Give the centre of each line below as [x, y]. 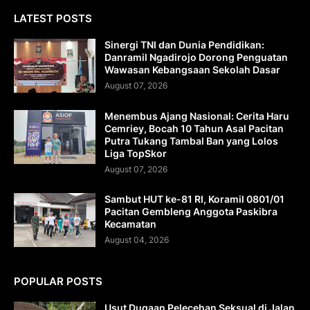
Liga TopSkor [136, 154]
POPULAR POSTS [58, 282]
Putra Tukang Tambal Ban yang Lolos [191, 141]
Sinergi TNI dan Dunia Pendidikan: [184, 45]
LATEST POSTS [53, 19]
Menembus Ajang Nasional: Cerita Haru [197, 116]
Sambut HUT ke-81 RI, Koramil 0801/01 [194, 199]
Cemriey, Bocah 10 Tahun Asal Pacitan [194, 129]
